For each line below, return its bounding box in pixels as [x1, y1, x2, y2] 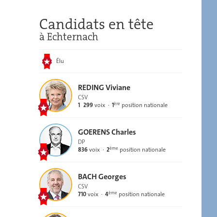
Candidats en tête [39, 15, 154, 34]
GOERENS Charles [78, 127, 136, 137]
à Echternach [39, 30, 98, 44]
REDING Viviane [78, 82, 130, 93]
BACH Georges [78, 171, 126, 182]
